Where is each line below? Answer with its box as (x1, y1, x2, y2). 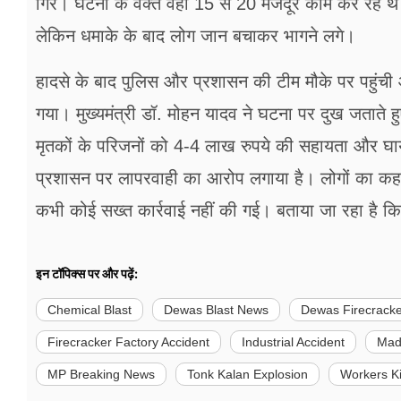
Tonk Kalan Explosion (187, 367, 308, 382)
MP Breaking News (47, 367, 155, 382)
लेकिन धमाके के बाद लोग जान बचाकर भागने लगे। (36, 26, 355, 47)
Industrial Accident (242, 335, 345, 350)
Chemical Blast (47, 303, 132, 318)
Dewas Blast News (164, 303, 269, 318)
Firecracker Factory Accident (47, 335, 209, 350)
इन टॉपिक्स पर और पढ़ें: (36, 266, 138, 282)
